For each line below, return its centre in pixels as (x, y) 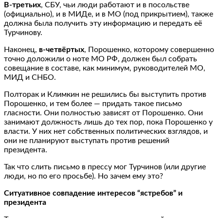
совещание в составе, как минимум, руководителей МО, (105, 68)
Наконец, (21, 49)
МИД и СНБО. (30, 77)
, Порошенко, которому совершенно (149, 49)
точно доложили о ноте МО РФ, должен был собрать (100, 59)
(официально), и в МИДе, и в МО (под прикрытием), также (109, 14)
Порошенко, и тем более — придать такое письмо (93, 103)
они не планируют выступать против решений (87, 140)
